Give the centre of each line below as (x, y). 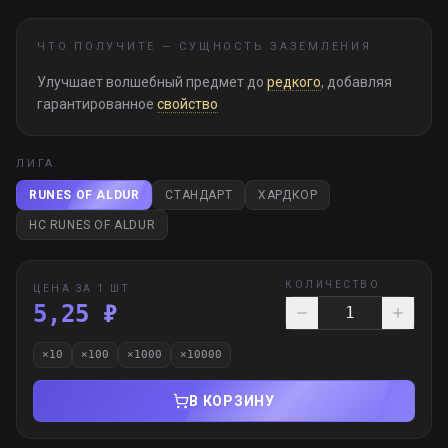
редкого (294, 82)
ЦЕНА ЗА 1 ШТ (81, 288)
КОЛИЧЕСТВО (332, 284)
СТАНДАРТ (199, 195)
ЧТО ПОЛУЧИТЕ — (108, 46)
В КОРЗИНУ (232, 401)
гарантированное (97, 104)
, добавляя (356, 82)
